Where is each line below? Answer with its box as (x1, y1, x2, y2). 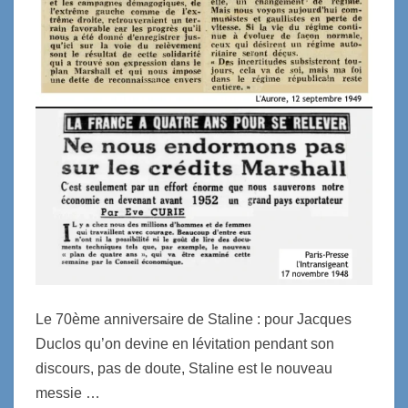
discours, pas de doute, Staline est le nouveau (36, 361, 332, 377)
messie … (36, 385, 100, 402)
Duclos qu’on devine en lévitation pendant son (36, 336, 334, 352)
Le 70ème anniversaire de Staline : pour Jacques (36, 311, 352, 328)
